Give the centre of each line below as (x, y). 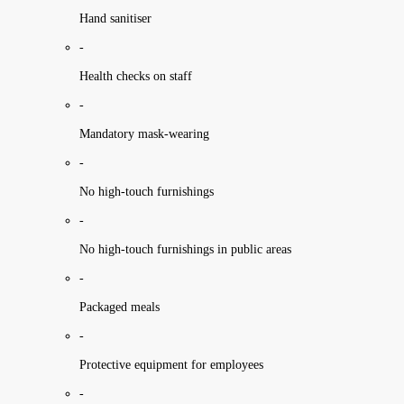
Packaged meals (119, 307)
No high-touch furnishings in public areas (185, 249)
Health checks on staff (136, 76)
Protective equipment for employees (171, 364)
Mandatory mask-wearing (144, 133)
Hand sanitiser (115, 18)
